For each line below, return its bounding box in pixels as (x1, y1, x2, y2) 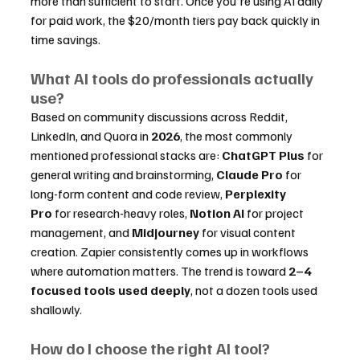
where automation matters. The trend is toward (31, 263, 288, 279)
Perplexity (225, 186, 288, 202)
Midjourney (132, 224, 199, 240)
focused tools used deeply (31, 282, 190, 298)
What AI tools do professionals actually (31, 67, 317, 88)
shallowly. (31, 301, 82, 317)
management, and (31, 224, 132, 240)
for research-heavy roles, (52, 205, 190, 221)
